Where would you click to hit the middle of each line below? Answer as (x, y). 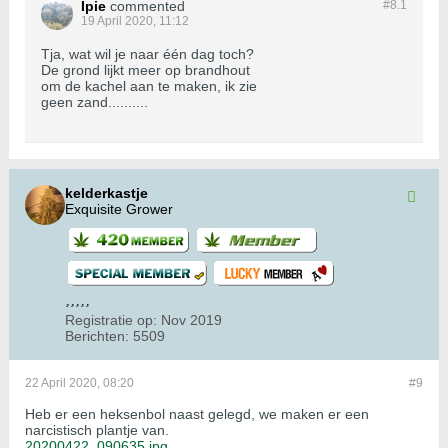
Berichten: (97, 336)
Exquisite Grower (119, 209)
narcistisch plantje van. (97, 430)
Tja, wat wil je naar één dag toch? (147, 54)
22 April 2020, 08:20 (79, 383)
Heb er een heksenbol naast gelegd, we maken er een (197, 414)
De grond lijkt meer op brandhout (145, 70)
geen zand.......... (94, 102)
